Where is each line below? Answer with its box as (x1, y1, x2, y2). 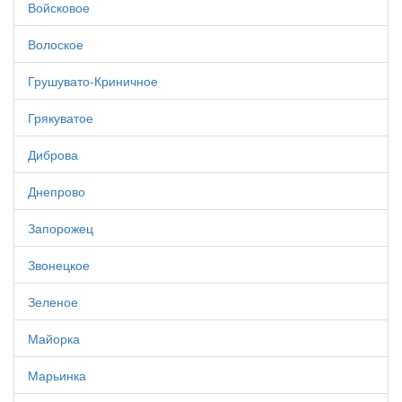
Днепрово (28, 182, 85, 200)
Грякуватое (28, 109, 93, 127)
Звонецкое (28, 256, 90, 274)
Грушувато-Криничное (28, 72, 158, 90)
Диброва (28, 145, 78, 163)
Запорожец (28, 219, 93, 237)
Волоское (28, 35, 83, 53)
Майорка (28, 329, 80, 347)
